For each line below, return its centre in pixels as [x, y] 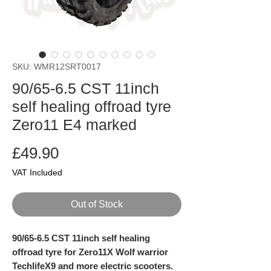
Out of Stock [97, 204]
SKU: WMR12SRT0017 [57, 67]
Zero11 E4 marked [74, 125]
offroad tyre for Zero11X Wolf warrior [90, 252]
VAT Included [37, 173]
